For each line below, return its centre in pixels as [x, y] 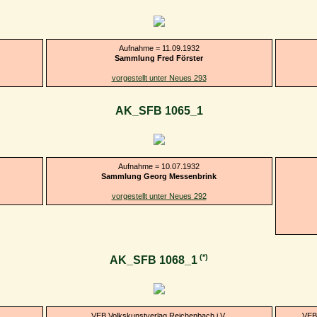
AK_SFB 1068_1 [154, 260]
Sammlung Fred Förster [159, 58]
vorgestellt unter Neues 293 [159, 77]
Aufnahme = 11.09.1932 [159, 48]
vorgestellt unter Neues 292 [159, 196]
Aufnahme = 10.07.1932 [159, 166]
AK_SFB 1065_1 [159, 111]
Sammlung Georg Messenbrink [159, 176]
